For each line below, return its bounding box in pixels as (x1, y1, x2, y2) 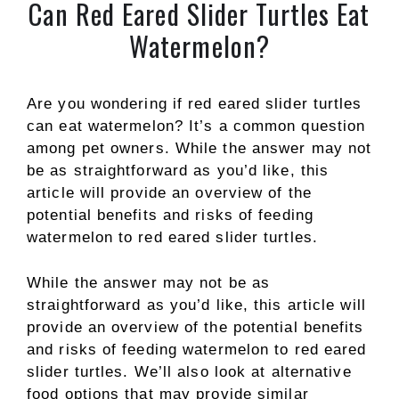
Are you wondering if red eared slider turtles (27, 95, 362, 112)
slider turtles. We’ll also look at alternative (27, 362, 352, 380)
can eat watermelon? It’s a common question (27, 118, 366, 134)
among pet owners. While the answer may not (27, 140, 372, 157)
